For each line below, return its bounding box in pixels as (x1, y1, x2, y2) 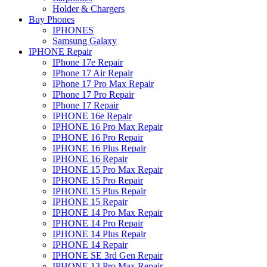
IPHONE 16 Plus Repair (52, 142, 146, 153)
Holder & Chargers (52, 3, 125, 14)
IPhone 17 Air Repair (52, 67, 133, 78)
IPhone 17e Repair (52, 57, 123, 67)
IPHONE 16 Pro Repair (52, 132, 143, 142)
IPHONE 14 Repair (52, 239, 128, 250)
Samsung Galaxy (52, 35, 117, 46)
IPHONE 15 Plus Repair (52, 185, 146, 196)
